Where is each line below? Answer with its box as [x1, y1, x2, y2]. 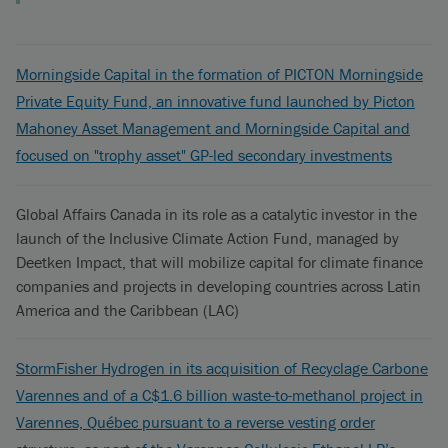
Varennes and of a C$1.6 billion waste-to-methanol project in [16, 385, 423, 405]
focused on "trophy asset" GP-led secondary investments [16, 145, 392, 165]
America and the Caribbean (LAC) [16, 300, 239, 320]
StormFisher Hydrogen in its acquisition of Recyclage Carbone [16, 358, 428, 378]
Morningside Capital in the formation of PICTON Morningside [16, 64, 423, 84]
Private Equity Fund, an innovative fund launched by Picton [16, 91, 415, 111]
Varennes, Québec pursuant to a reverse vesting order [16, 412, 375, 432]
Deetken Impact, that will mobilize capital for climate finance [16, 252, 423, 272]
